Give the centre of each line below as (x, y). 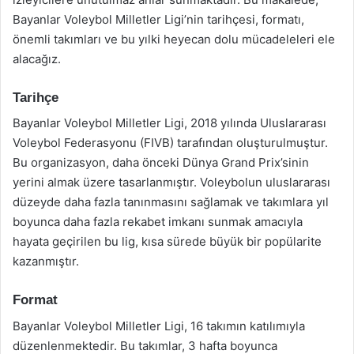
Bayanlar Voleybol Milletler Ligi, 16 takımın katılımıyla (159, 326)
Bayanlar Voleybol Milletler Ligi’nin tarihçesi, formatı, (158, 19)
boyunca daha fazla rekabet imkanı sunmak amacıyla (158, 222)
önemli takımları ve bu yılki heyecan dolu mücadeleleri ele (174, 39)
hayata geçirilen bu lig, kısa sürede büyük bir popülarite (167, 241)
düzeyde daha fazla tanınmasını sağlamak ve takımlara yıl (171, 202)
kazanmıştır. (46, 261)
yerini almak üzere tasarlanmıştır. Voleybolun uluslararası (171, 182)
